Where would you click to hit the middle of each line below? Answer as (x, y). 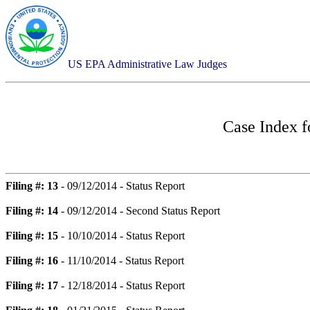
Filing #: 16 (32, 261)
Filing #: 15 (32, 236)
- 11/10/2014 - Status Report (121, 261)
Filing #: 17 (32, 285)
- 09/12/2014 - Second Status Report (139, 211)
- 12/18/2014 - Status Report (121, 285)
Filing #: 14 (32, 211)
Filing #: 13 (32, 186)
